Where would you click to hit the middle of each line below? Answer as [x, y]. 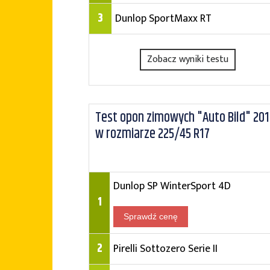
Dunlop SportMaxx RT [163, 18]
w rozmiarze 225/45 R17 [152, 134]
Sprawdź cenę [151, 216]
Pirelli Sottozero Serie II [165, 249]
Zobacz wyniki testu [188, 59]
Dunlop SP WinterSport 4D [172, 186]
